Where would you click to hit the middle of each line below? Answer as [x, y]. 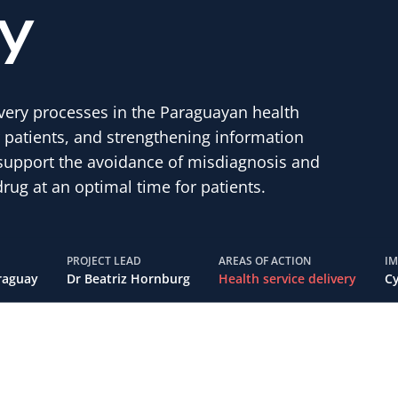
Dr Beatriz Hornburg [128, 278]
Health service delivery [287, 278]
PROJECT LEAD [104, 260]
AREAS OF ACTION [265, 260]
